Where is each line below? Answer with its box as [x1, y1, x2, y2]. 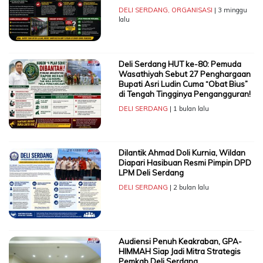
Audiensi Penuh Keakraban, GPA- [118, 237, 242, 247]
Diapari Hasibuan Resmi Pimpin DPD [118, 158, 251, 168]
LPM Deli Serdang [118, 168, 184, 178]
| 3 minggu [212, 6, 247, 15]
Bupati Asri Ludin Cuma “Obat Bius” [118, 79, 248, 89]
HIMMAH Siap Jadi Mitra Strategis [118, 247, 241, 257]
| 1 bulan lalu [167, 104, 209, 113]
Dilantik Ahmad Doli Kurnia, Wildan [118, 148, 245, 158]
